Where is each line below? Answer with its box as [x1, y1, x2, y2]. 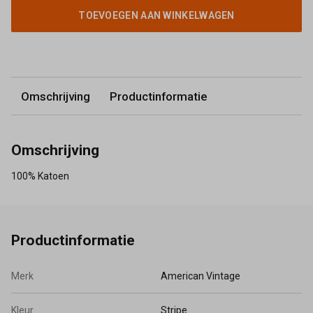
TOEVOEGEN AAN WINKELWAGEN [78, 10, 235, 22]
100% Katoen [11, 170, 69, 182]
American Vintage [161, 270, 240, 282]
